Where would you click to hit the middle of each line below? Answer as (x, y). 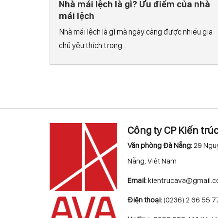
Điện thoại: (145, 200)
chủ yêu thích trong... (93, 46)
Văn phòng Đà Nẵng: (160, 145)
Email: (137, 181)
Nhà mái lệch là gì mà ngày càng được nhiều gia (136, 32)
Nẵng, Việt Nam (152, 161)
